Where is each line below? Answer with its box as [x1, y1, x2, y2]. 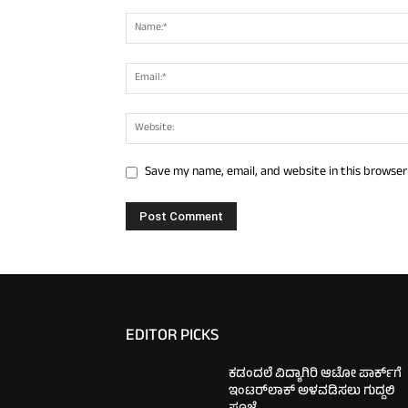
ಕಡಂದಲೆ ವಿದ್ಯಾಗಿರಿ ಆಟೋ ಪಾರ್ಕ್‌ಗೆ [229, 364, 403, 386]
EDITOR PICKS [126, 323, 219, 352]
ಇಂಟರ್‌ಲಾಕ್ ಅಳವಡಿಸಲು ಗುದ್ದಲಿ [229, 382, 395, 403]
